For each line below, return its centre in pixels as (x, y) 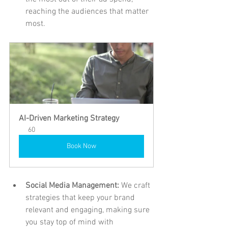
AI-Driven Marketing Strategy (69, 118)
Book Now (81, 146)
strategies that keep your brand (81, 198)
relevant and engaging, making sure (89, 210)
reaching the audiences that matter (88, 11)
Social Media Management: (73, 186)
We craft (137, 186)
